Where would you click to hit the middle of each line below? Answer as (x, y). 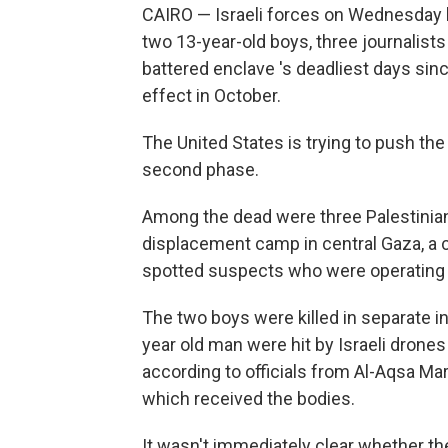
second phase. (200, 169)
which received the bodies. (248, 398)
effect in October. (211, 95)
